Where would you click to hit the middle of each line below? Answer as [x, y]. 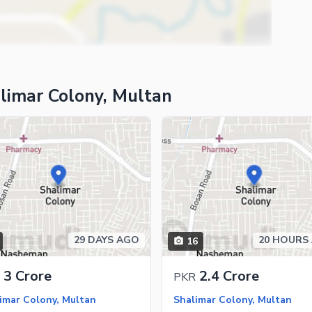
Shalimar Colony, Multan [232, 299]
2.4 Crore [229, 276]
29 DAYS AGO [106, 240]
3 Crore [27, 276]
